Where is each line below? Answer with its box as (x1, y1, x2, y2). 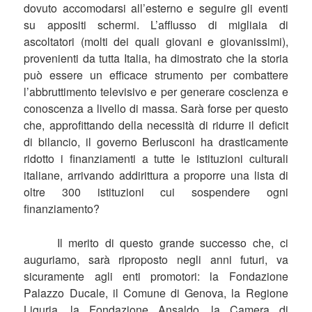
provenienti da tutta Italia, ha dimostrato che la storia (24, 49, 288, 66)
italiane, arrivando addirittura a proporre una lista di (24, 166, 288, 183)
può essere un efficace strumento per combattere (24, 66, 288, 83)
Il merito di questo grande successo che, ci (56, 235, 288, 251)
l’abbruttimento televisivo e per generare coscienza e (24, 83, 288, 100)
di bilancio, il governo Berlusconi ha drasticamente (24, 133, 288, 150)
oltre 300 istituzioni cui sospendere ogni (24, 183, 288, 200)
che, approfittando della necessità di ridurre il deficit (24, 116, 288, 133)
